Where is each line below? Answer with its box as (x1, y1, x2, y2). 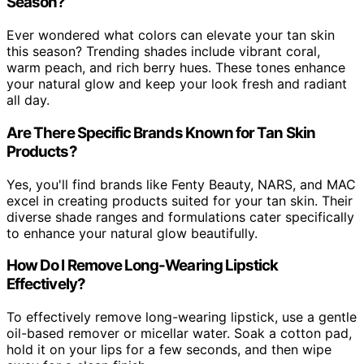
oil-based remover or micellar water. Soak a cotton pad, (6, 324, 352, 341)
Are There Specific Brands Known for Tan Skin (6, 123, 315, 142)
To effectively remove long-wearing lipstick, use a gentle (6, 308, 357, 325)
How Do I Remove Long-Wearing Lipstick (6, 256, 279, 275)
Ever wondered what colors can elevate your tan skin (6, 27, 335, 44)
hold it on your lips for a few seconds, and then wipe (6, 340, 331, 357)
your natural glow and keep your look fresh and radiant (6, 76, 347, 93)
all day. (6, 92, 50, 109)
